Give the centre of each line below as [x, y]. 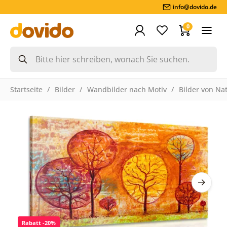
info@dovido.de [195, 7]
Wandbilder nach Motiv [127, 89]
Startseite [26, 89]
